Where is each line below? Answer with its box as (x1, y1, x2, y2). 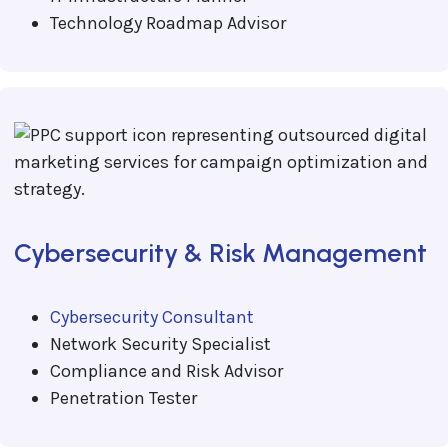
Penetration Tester (49, 386, 197, 409)
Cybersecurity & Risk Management (13, 236, 427, 269)
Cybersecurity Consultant (49, 305, 254, 328)
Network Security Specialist (49, 332, 271, 355)
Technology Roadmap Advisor (49, 11, 286, 34)
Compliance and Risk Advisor (49, 359, 283, 382)
